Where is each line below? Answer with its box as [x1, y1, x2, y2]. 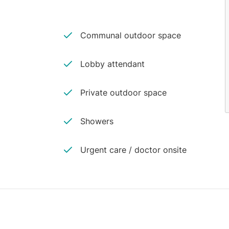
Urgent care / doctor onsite [80, 145, 187, 155]
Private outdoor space [80, 87, 167, 98]
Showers [80, 116, 114, 126]
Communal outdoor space [80, 30, 181, 40]
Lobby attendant [80, 59, 145, 69]
